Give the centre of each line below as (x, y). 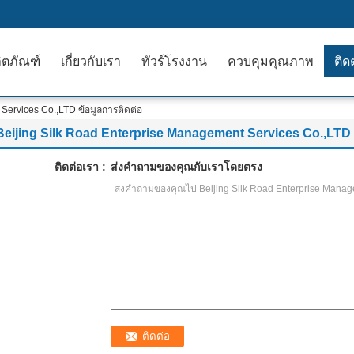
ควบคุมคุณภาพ (271, 61)
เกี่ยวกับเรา (91, 61)
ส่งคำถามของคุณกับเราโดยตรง (186, 167)
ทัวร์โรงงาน (174, 61)
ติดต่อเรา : (80, 167)
